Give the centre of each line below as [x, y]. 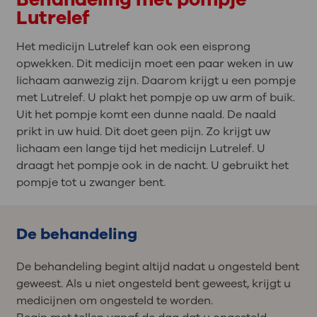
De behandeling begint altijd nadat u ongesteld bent [157, 266]
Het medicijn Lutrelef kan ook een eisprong [133, 47]
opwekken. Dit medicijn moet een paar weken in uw [154, 64]
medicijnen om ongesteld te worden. [114, 300]
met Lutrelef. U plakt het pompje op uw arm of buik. [155, 98]
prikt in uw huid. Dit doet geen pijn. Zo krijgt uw [143, 132]
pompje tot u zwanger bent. [91, 183]
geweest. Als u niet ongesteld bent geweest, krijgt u [153, 283]
